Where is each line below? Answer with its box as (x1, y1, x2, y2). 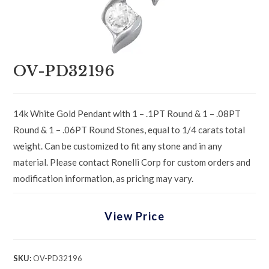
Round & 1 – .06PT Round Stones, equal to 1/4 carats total (13, 124, 246, 135)
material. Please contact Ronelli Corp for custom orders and (13, 157, 251, 168)
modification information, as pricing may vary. (13, 173, 194, 184)
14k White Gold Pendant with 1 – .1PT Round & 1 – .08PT (13, 108, 241, 119)
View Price (104, 210, 165, 223)
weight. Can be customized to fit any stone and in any (13, 141, 223, 151)
